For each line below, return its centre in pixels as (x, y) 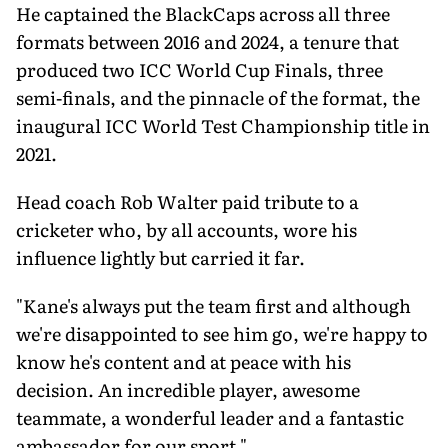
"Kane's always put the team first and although (213, 305)
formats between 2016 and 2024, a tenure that (207, 41)
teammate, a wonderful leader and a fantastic (210, 417)
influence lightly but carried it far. (160, 257)
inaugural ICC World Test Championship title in (223, 125)
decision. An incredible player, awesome (188, 389)
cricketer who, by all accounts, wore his (186, 229)
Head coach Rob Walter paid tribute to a (187, 201)
